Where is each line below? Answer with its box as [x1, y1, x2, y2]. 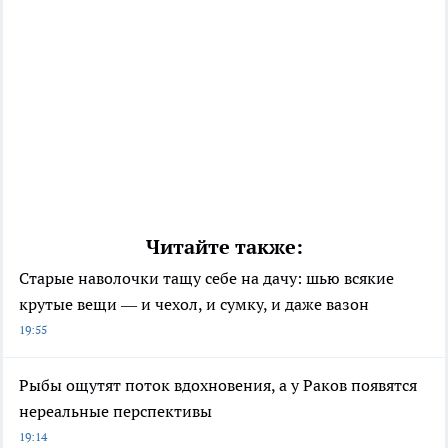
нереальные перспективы [19, 400, 212, 421]
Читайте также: [145, 233, 303, 260]
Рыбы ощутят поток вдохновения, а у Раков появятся [19, 374, 417, 395]
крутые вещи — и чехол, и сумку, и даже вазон [19, 293, 369, 314]
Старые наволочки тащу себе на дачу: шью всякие [19, 267, 394, 288]
